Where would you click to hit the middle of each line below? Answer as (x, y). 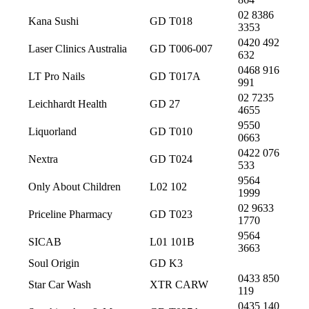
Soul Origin (54, 263)
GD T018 (171, 21)
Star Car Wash (60, 284)
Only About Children (74, 186)
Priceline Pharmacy (70, 214)
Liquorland (52, 131)
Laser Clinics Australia (78, 48)
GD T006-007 (181, 48)
